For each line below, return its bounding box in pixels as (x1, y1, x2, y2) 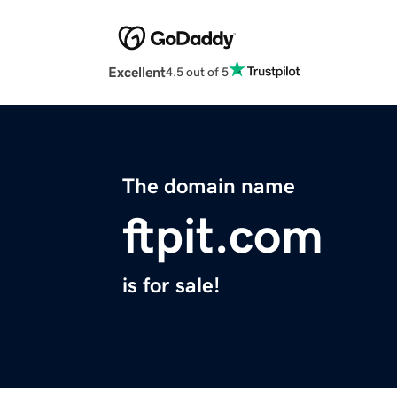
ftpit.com (122, 211, 323, 261)
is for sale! (122, 275, 220, 297)
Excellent (108, 65, 166, 80)
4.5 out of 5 (166, 65, 229, 78)
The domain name (122, 175, 295, 198)
